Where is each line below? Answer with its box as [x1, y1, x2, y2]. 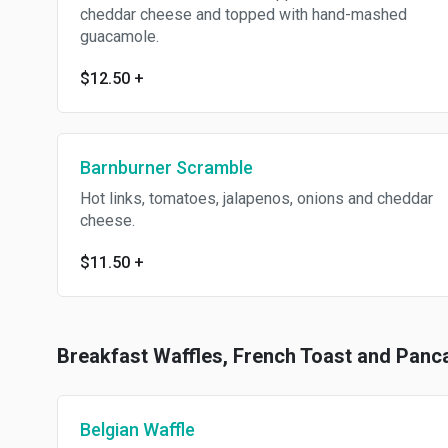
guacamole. [80, 27, 159, 46]
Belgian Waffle [80, 419, 195, 440]
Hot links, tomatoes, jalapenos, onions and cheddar [80, 189, 433, 208]
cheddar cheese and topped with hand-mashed [80, 5, 407, 24]
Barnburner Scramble [80, 157, 253, 178]
